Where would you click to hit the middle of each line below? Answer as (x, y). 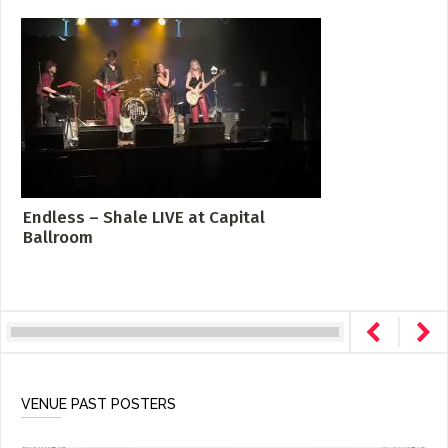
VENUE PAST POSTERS (98, 404)
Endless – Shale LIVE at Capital (144, 217)
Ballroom (58, 237)
